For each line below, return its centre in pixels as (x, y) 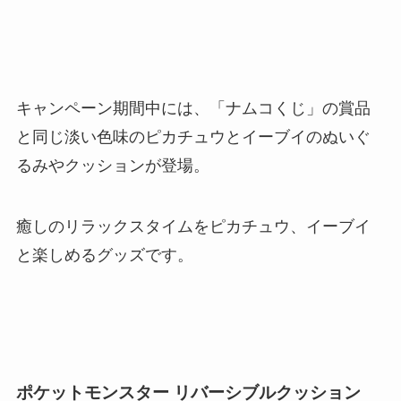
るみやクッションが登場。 (112, 166)
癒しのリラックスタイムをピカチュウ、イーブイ (193, 227)
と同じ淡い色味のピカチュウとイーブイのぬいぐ (193, 137)
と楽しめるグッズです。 (104, 256)
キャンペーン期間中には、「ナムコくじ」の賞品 (193, 109)
